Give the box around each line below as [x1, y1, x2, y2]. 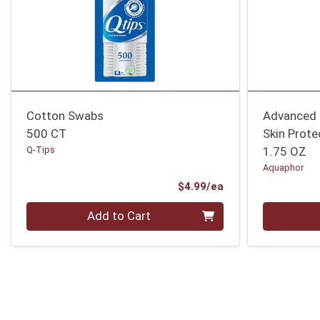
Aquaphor [263, 161, 304, 173]
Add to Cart [87, 209, 151, 224]
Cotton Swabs [26, 108, 104, 123]
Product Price [223, 179, 296, 193]
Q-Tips [26, 144, 56, 155]
